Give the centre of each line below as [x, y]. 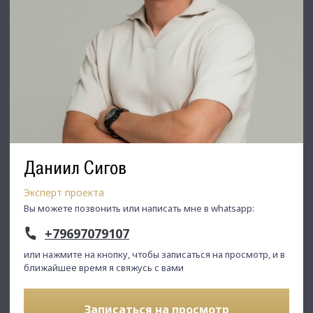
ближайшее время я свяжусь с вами [104, 267]
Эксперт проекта [64, 192]
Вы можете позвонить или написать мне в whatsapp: [139, 208]
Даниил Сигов [75, 167]
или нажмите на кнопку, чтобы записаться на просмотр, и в [154, 254]
